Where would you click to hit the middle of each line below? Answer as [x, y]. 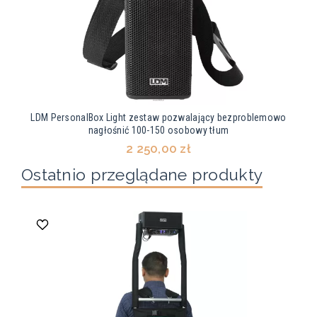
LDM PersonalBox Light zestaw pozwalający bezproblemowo [158, 118]
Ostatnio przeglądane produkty [142, 175]
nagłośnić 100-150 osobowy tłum [158, 131]
